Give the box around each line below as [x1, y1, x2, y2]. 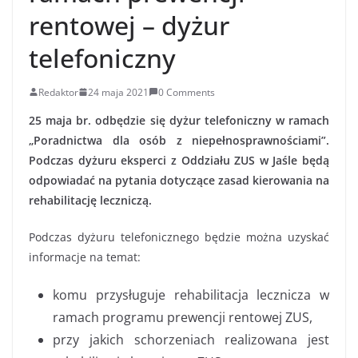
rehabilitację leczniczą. [29, 192, 152, 208]
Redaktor [38, 85, 78, 99]
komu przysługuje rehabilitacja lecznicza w [53, 285, 329, 304]
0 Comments [158, 85, 215, 99]
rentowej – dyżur [29, 7, 229, 42]
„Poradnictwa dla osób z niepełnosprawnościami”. [29, 132, 329, 148]
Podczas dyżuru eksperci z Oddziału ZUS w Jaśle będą [29, 152, 329, 168]
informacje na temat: [29, 249, 141, 265]
